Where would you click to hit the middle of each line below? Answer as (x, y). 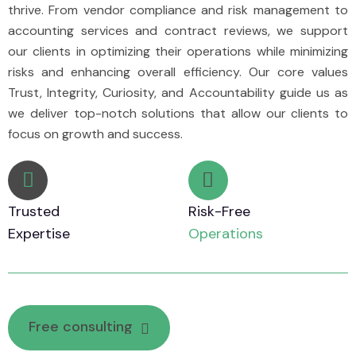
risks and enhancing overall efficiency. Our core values (178, 72)
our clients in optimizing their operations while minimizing (178, 51)
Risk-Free (219, 211)
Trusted (34, 211)
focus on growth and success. (95, 133)
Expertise (39, 233)
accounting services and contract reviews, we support (178, 30)
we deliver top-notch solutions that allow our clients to (178, 113)
